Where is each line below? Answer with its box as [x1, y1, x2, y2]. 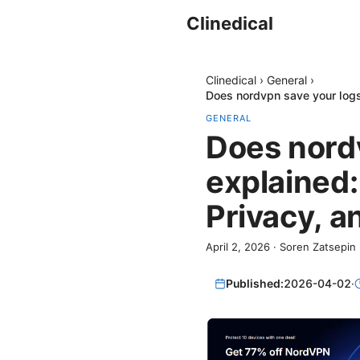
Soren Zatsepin [280, 240, 356, 253]
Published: [226, 276, 284, 291]
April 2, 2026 [206, 240, 270, 253]
